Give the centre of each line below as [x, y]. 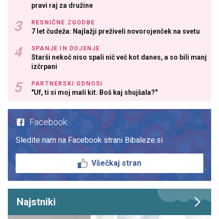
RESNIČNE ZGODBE [63, 22]
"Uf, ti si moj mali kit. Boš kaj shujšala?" [94, 92]
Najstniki [36, 202]
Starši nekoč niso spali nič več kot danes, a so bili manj [119, 57]
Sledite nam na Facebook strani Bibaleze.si [89, 140]
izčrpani [44, 66]
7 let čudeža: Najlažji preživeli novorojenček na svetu [116, 31]
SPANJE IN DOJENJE [66, 48]
